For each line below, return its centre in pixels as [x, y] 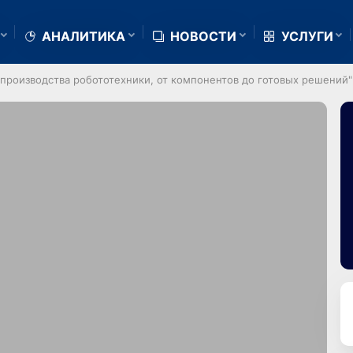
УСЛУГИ [307, 36]
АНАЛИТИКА [84, 36]
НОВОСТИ [203, 36]
